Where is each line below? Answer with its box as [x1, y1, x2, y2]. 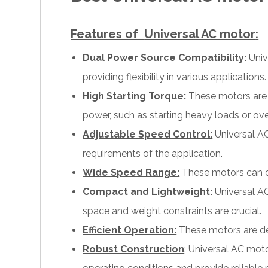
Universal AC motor [144, 27, 256, 42]
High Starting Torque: [83, 90, 187, 102]
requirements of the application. [83, 148, 223, 160]
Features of [71, 27, 145, 42]
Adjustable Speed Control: [83, 129, 213, 141]
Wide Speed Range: [83, 167, 180, 179]
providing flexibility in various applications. [83, 71, 267, 83]
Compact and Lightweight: [83, 186, 213, 198]
